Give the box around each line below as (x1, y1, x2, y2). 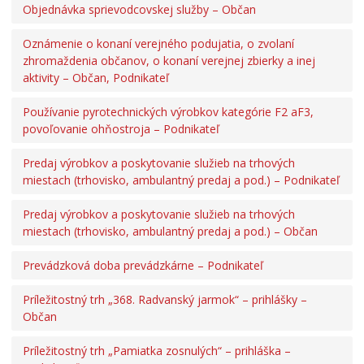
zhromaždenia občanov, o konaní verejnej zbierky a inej (23, 53, 315, 69)
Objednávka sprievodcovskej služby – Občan (23, 2, 256, 18)
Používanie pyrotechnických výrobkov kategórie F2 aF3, (23, 104, 314, 120)
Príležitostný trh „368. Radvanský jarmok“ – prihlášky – (23, 292, 307, 308)
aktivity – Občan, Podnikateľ (23, 70, 169, 86)
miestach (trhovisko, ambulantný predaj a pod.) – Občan (23, 223, 318, 240)
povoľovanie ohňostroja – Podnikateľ (23, 121, 219, 137)
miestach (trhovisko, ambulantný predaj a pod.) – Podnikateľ (23, 172, 340, 188)
